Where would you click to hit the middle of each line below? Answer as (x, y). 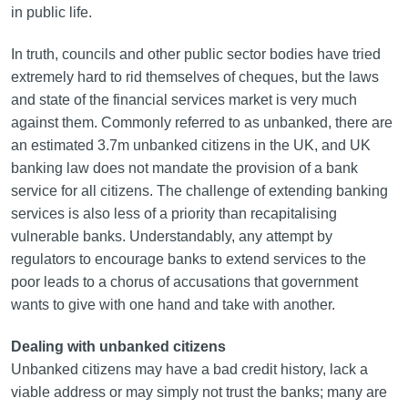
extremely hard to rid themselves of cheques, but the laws (194, 77)
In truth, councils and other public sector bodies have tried (195, 54)
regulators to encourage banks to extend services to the (188, 259)
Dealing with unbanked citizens (118, 347)
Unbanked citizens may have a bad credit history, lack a (189, 369)
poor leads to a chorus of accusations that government (184, 282)
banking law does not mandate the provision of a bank (184, 168)
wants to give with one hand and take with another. (173, 305)
